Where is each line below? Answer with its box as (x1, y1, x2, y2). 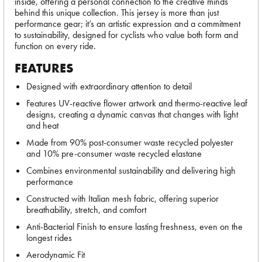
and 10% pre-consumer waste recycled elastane (26, 147, 202, 160)
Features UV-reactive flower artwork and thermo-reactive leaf (26, 97, 247, 109)
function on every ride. (15, 40, 96, 52)
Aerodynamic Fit (26, 249, 85, 261)
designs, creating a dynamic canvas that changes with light (26, 108, 238, 120)
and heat (26, 119, 58, 132)
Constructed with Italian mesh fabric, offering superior (26, 192, 219, 205)
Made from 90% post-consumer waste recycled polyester (26, 136, 233, 149)
